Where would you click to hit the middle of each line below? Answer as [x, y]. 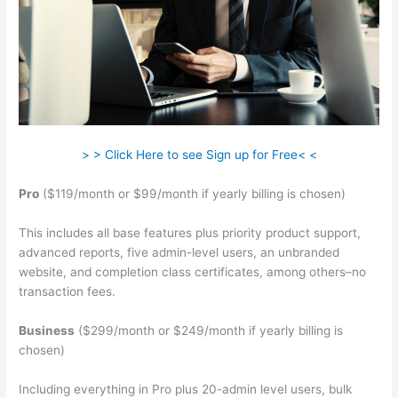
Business [47, 330]
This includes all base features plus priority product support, [190, 232]
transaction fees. [68, 291]
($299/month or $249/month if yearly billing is [209, 330]
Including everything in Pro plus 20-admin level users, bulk [186, 389]
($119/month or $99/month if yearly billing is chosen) [193, 194]
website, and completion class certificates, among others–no [193, 271]
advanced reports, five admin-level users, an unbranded [179, 252]
